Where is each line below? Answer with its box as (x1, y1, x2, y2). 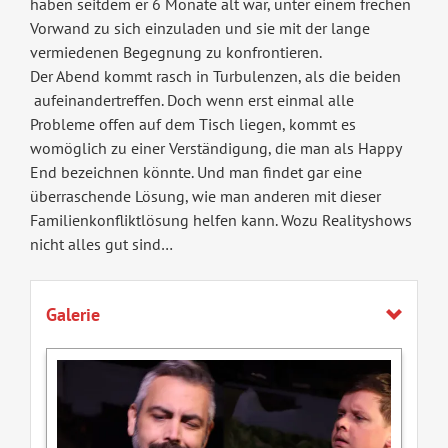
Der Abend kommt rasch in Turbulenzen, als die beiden (29, 66, 401, 87)
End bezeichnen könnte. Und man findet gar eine (29, 162, 362, 183)
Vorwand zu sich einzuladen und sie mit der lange (29, 18, 370, 39)
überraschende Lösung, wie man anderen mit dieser (29, 186, 381, 207)
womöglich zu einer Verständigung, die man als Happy (29, 138, 401, 159)
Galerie (45, 303, 100, 327)
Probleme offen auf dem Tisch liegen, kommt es (29, 114, 356, 135)
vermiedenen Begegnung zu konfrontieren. (29, 42, 322, 63)
